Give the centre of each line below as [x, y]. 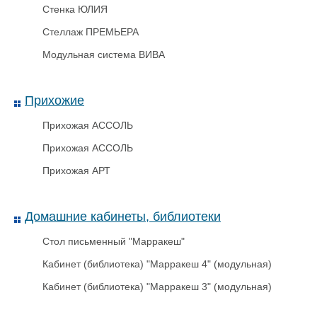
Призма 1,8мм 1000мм [156, 246]
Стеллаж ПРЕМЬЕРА [91, 32]
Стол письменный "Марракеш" [114, 241]
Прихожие [54, 100]
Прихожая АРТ [76, 171]
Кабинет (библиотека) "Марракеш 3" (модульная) [157, 287]
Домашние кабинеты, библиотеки [123, 217]
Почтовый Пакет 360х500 [156, 12]
